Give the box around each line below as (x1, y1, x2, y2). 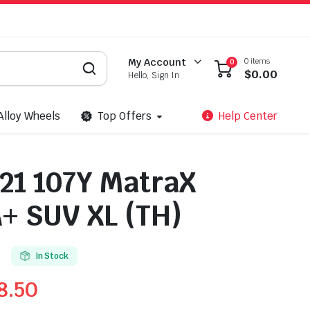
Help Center (219, 109, 277, 122)
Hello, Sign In (128, 70, 180, 81)
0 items (244, 55, 270, 66)
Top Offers (97, 109, 152, 122)
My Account (128, 56, 187, 69)
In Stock (35, 250, 69, 262)
